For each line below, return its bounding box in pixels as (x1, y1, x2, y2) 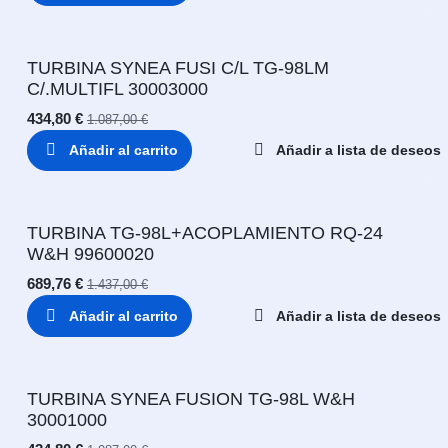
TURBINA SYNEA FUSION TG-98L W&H (27, 388, 355, 409)
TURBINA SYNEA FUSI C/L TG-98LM (27, 57, 329, 78)
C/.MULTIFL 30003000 (27, 78, 208, 99)
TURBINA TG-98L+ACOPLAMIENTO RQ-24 (27, 223, 383, 244)
